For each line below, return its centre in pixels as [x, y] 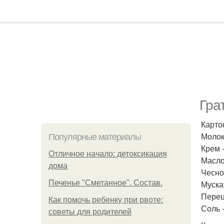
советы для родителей [90, 212]
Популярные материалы [95, 137]
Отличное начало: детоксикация [108, 154]
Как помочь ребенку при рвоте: [106, 200]
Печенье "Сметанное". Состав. [105, 183]
